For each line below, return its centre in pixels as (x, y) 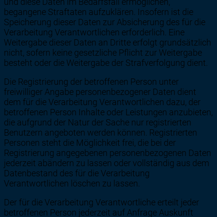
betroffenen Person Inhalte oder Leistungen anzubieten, (108, 112)
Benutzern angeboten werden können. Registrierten (101, 132)
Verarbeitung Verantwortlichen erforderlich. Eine (94, 32)
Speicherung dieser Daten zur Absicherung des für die (105, 22)
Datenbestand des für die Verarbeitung (77, 173)
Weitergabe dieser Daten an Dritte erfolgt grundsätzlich (108, 42)
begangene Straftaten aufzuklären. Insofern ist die (99, 12)
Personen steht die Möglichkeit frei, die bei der (90, 142)
